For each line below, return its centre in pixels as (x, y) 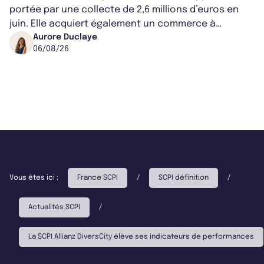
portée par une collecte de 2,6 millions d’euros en (124, 9)
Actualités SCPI (54, 207)
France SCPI (98, 178)
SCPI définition (184, 178)
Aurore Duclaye (65, 37)
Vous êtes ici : (34, 178)
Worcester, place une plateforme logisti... (105, 38)
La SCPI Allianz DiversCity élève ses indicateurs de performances (141, 237)
